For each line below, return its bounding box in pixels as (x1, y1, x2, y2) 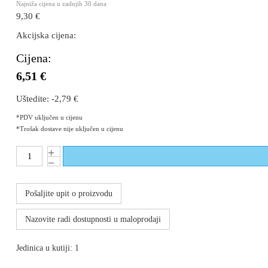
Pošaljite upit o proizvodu (25, 189, 112, 198)
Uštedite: (16, 94, 51, 103)
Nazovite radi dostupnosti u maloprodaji (25, 215, 161, 224)
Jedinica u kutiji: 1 (16, 243, 79, 252)
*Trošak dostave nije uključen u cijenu (16, 125, 123, 132)
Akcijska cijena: (16, 31, 76, 40)
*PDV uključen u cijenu (16, 114, 83, 121)
